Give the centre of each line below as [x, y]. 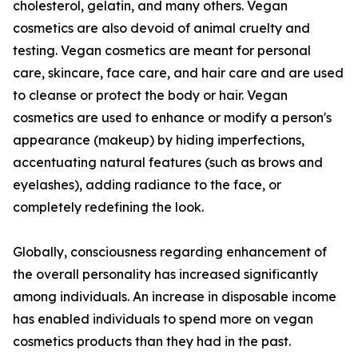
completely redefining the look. [108, 207]
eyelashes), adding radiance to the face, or [147, 185]
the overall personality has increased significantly [165, 274]
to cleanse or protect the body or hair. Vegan [150, 95]
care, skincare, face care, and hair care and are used [178, 73]
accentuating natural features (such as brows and [168, 163]
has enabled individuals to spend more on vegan [163, 319]
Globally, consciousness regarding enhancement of [170, 252]
